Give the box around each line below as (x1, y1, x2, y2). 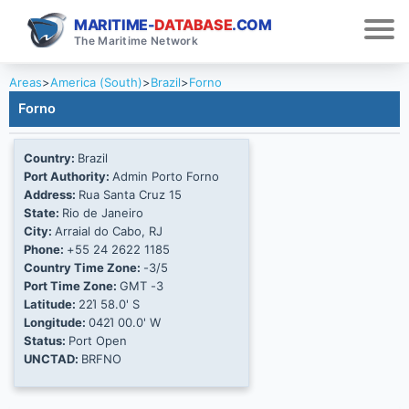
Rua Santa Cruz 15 (79, 187, 182, 203)
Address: (24, 187, 79, 203)
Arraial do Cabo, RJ (55, 224, 163, 239)
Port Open (68, 333, 127, 349)
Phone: (24, 242, 67, 257)
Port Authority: (24, 169, 112, 184)
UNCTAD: (24, 351, 81, 367)
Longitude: (24, 315, 89, 330)
